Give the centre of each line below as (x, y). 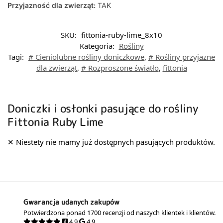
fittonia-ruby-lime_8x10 (122, 35)
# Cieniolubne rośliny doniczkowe (86, 57)
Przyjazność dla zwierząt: (52, 5)
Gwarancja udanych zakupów (71, 202)
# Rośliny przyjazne (182, 57)
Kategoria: (98, 46)
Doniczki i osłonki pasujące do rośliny (103, 109)
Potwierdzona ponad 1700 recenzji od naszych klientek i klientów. (119, 212)
